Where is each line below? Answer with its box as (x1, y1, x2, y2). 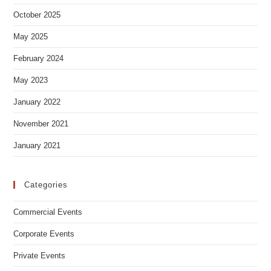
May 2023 (13, 99, 48, 109)
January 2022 (13, 121, 61, 131)
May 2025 (13, 56, 48, 65)
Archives (24, 7, 60, 16)
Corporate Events (13, 253, 75, 263)
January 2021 (13, 165, 61, 174)
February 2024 (13, 77, 64, 87)
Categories (24, 204, 68, 214)
